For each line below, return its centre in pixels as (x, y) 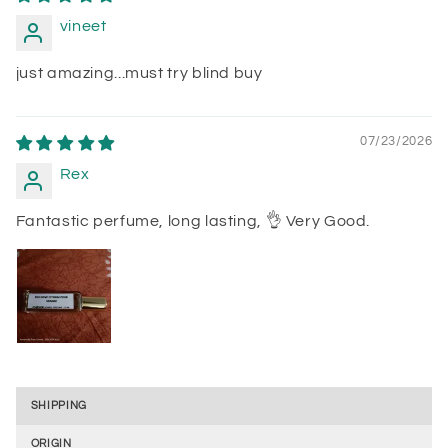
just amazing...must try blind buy (139, 72)
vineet (83, 25)
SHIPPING (58, 405)
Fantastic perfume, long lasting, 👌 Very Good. (193, 220)
